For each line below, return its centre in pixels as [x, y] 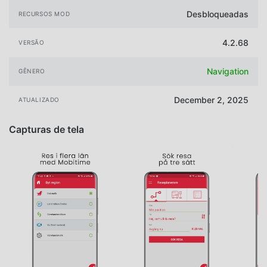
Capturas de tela [46, 129]
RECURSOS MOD [44, 13]
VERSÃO [32, 43]
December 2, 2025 [211, 100]
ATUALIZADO [39, 100]
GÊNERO [32, 71]
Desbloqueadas [218, 14]
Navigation [228, 72]
